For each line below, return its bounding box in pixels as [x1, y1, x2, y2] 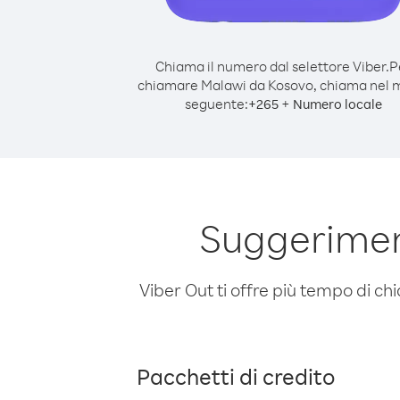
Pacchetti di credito [137, 362, 335, 390]
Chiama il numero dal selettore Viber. [154, 57, 389, 75]
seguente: [184, 95, 248, 112]
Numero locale [292, 96, 382, 112]
